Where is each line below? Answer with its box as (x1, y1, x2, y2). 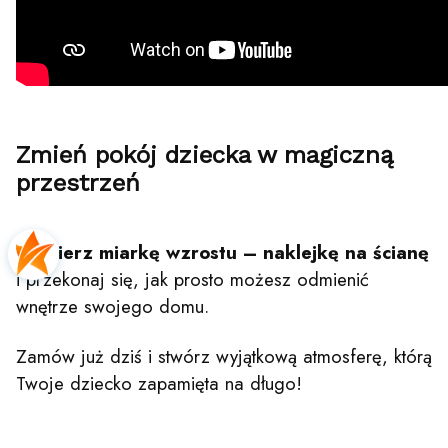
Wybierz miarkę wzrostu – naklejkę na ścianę (16, 239, 429, 267)
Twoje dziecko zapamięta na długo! (16, 370, 302, 398)
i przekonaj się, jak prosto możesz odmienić (16, 266, 369, 294)
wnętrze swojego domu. (16, 293, 209, 321)
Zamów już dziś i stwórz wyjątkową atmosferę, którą (16, 343, 432, 371)
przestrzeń (16, 168, 140, 197)
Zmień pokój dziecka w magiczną (16, 140, 394, 169)
